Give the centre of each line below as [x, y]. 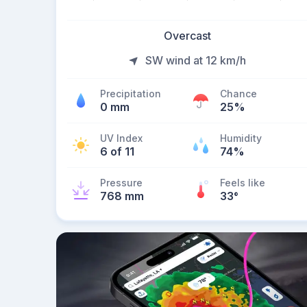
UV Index [121, 138]
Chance [238, 94]
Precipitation [131, 94]
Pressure [121, 183]
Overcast [187, 36]
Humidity [241, 138]
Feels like [243, 183]
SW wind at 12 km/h [195, 60]
